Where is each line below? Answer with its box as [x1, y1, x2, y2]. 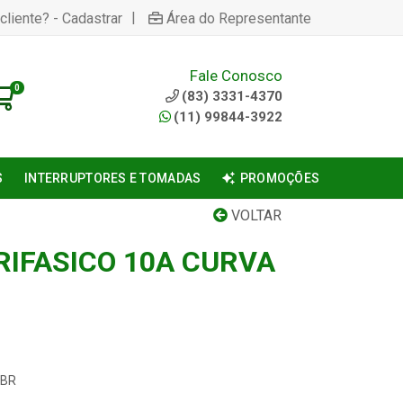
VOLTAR [228, 207, 282, 224]
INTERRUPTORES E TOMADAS [24, 171, 201, 185]
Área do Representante [166, 9, 311, 27]
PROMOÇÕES [239, 171, 320, 185]
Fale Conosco [190, 66, 282, 85]
